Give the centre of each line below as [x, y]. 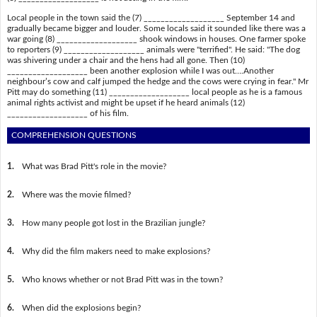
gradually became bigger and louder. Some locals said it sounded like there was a [156, 28]
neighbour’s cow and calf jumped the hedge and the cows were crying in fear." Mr [157, 81]
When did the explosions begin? [81, 307]
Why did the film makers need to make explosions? [116, 251]
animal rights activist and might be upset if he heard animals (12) [126, 102]
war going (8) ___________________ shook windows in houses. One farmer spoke [156, 39]
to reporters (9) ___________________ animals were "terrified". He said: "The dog [153, 49]
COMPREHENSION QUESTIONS [74, 135]
